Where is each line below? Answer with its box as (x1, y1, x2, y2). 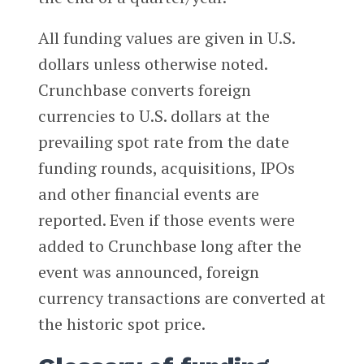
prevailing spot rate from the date (37, 130, 289, 153)
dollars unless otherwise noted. (37, 52, 267, 75)
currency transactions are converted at (37, 286, 326, 309)
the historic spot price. (37, 312, 206, 335)
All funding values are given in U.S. (37, 26, 295, 49)
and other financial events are (37, 182, 259, 205)
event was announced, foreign (37, 260, 259, 283)
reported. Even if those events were (37, 208, 295, 231)
